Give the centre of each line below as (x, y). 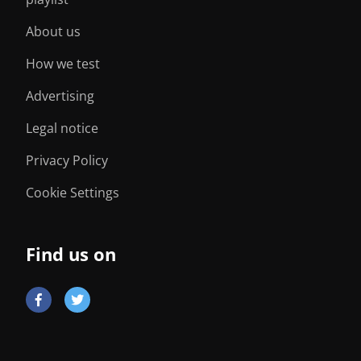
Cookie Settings (73, 193)
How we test (63, 64)
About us (53, 32)
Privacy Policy (67, 161)
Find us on (71, 254)
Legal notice (62, 129)
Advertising (60, 96)
